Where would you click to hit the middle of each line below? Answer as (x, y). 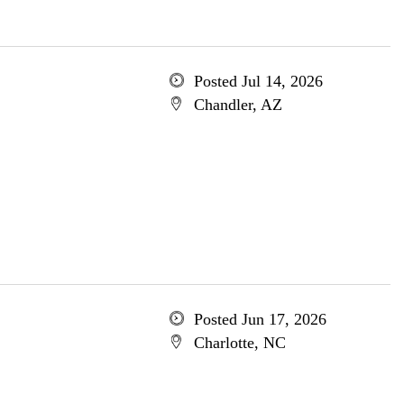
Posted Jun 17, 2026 (260, 319)
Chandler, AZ (238, 105)
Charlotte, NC (239, 343)
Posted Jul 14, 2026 (258, 81)
